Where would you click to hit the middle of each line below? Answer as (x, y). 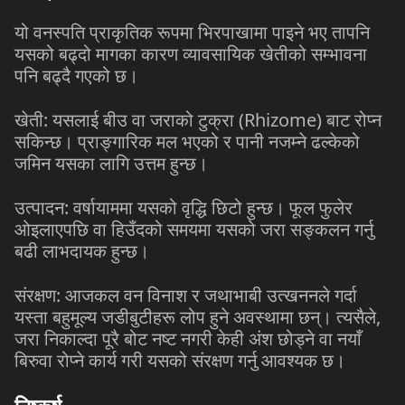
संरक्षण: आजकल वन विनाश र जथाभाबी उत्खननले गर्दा (186, 295)
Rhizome (280, 120)
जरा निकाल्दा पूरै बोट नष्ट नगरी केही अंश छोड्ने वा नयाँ (188, 339)
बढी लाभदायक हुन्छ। (82, 251)
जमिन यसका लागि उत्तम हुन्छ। (111, 163)
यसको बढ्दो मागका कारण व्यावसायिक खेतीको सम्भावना (191, 54)
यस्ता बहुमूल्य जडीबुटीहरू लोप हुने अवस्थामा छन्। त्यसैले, (198, 317)
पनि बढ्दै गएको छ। (76, 75)
